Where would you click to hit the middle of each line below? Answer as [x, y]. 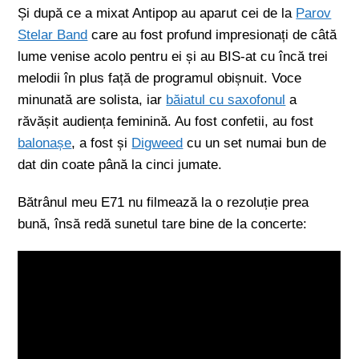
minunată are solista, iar [92, 100]
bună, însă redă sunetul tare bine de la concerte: [163, 224]
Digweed [157, 143]
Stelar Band [53, 35]
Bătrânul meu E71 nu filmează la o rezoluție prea [163, 202]
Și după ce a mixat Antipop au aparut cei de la [157, 13]
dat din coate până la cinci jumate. [120, 165]
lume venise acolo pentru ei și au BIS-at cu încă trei [173, 56]
